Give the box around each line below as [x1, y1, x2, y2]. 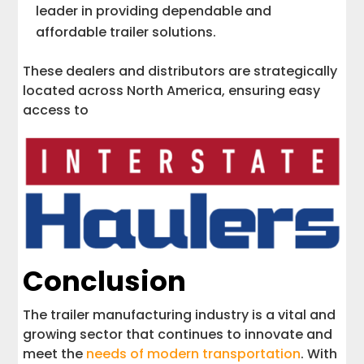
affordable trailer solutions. [36, 22, 217, 41]
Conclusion [23, 261, 187, 301]
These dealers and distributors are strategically [23, 61, 338, 80]
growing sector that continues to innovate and [23, 324, 333, 344]
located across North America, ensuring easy [23, 80, 321, 100]
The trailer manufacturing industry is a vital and [23, 305, 336, 324]
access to [23, 100, 89, 119]
